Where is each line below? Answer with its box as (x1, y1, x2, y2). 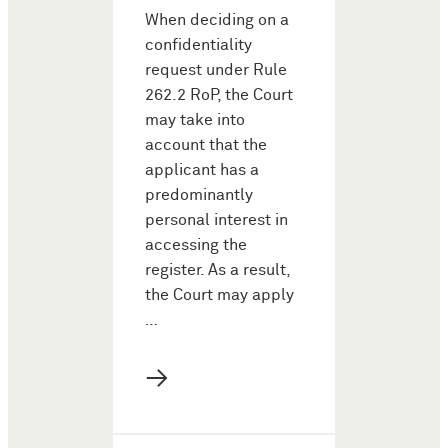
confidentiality (145, 37, 252, 55)
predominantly (145, 187, 253, 205)
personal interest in (145, 212, 288, 230)
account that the (145, 137, 267, 155)
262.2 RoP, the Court (145, 87, 293, 105)
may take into (145, 112, 245, 130)
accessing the (145, 237, 247, 255)
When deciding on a (145, 12, 289, 30)
